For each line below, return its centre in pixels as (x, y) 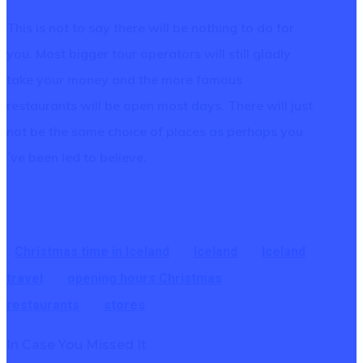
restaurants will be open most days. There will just (160, 105)
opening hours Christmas (145, 278)
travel (25, 278)
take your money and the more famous (124, 79)
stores (124, 305)
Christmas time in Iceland (92, 252)
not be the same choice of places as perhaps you (155, 131)
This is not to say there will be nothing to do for (150, 28)
